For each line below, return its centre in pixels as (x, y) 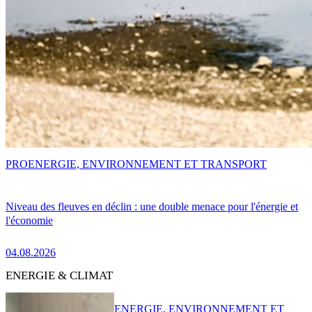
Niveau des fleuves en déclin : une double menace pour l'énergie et (152, 206)
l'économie (29, 220)
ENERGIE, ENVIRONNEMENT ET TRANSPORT (147, 164)
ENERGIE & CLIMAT (59, 275)
